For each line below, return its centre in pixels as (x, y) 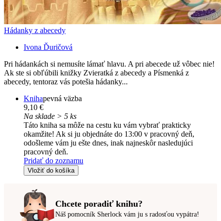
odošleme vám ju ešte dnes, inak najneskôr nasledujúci (108, 143)
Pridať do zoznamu (54, 161)
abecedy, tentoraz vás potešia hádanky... (66, 82)
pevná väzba (62, 99)
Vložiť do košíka (51, 171)
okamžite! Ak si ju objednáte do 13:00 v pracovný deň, (109, 134)
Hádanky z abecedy (35, 31)
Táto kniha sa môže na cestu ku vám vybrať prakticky (107, 125)
